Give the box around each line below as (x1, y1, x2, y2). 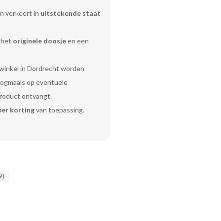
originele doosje (12, 37, 66, 45)
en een (66, 37, 89, 45)
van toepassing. (34, 106, 84, 114)
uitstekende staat (40, 9, 101, 17)
